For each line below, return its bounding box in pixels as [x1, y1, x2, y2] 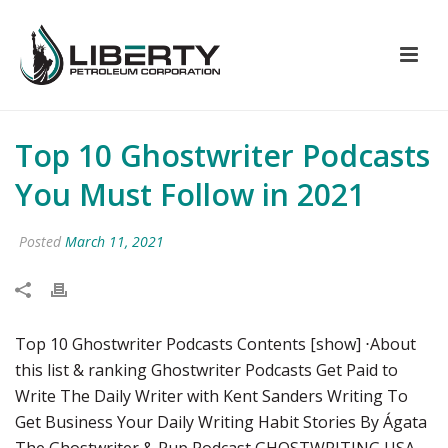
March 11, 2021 [65, 232, 164, 251]
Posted [15, 232, 65, 251]
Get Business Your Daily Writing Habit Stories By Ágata [15, 411, 427, 433]
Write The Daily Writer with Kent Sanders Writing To [15, 385, 408, 407]
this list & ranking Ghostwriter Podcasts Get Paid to [15, 359, 398, 381]
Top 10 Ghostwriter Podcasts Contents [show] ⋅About [15, 333, 416, 355]
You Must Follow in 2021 [15, 174, 365, 215]
